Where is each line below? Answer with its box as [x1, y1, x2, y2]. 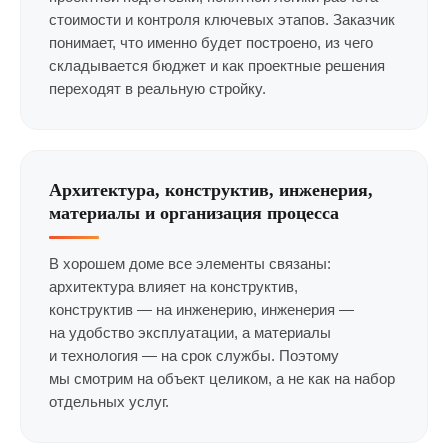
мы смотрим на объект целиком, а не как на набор [49, 371, 395, 387]
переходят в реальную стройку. [49, 81, 266, 97]
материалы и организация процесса [49, 203, 339, 223]
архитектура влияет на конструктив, [49, 279, 298, 295]
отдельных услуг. [49, 394, 169, 410]
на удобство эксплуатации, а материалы [49, 325, 331, 341]
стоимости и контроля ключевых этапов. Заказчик [49, 12, 395, 28]
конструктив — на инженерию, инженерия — [49, 302, 354, 318]
